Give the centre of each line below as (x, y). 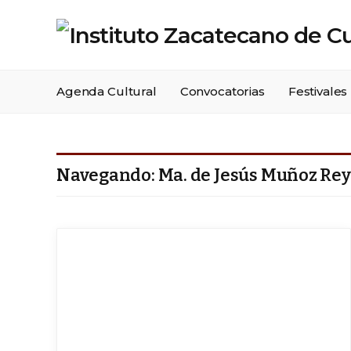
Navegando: (107, 175)
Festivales (318, 91)
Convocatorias (222, 91)
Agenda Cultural (107, 91)
